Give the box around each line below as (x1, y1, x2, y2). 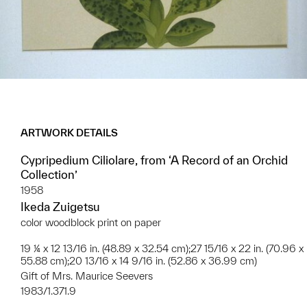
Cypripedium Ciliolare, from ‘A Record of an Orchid (21, 153, 288, 167)
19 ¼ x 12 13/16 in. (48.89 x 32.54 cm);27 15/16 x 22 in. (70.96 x (21, 242, 304, 254)
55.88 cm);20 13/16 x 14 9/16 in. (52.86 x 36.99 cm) (21, 254, 257, 267)
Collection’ (21, 167, 77, 181)
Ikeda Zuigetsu (21, 199, 100, 213)
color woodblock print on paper (21, 216, 161, 228)
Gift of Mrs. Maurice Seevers (21, 269, 153, 282)
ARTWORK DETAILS (21, 126, 118, 138)
